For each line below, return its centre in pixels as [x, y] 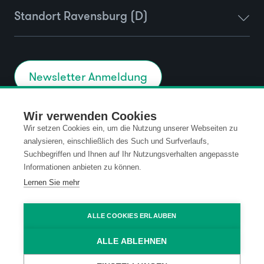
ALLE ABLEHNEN [132, 241]
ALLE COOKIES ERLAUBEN [132, 216]
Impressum [40, 164]
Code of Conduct [179, 164]
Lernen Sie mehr [52, 182]
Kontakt [32, 132]
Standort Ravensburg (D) [81, 17]
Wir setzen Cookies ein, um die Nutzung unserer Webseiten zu [131, 128]
